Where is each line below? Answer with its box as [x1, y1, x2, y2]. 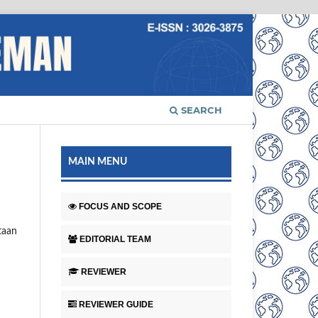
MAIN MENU [68, 157, 127, 168]
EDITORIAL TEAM [79, 234, 151, 245]
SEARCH [178, 104, 222, 116]
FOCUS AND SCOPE [79, 202, 162, 212]
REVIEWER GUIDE [79, 300, 153, 310]
